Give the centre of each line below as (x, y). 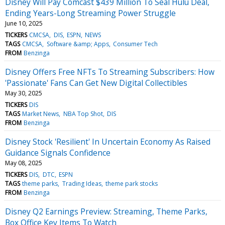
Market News (41, 114)
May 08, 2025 (24, 163)
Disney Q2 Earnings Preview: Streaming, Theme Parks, (106, 211)
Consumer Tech (135, 44)
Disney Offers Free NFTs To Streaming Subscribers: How (110, 72)
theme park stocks (131, 183)
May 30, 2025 (24, 93)
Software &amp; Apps (78, 44)
